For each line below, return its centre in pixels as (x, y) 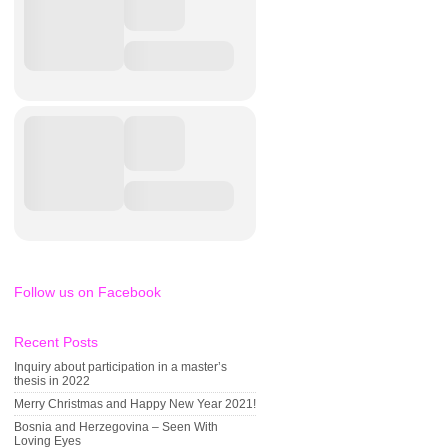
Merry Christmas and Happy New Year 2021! (135, 404)
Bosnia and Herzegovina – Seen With (116, 427)
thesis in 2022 (52, 381)
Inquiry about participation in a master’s (120, 367)
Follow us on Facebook (87, 292)
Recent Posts (56, 342)
